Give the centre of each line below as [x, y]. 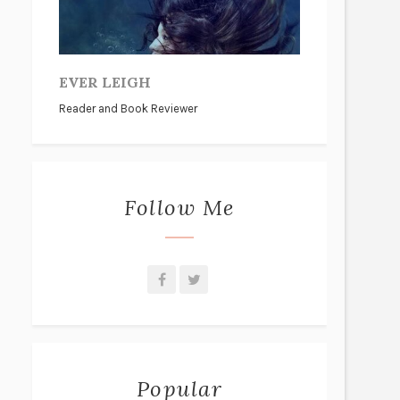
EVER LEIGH [105, 82]
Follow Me [179, 208]
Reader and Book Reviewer [128, 108]
